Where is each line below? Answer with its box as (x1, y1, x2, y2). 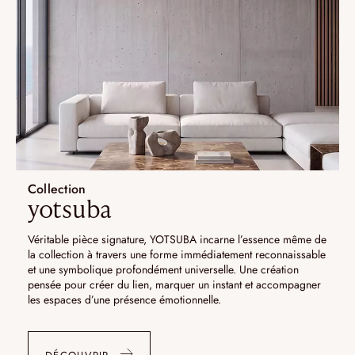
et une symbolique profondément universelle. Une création (28, 261, 299, 278)
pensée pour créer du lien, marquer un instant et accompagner (28, 277, 321, 293)
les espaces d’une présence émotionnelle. (28, 292, 221, 308)
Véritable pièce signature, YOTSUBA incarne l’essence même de (28, 231, 326, 248)
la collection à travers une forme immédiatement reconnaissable (28, 246, 326, 263)
